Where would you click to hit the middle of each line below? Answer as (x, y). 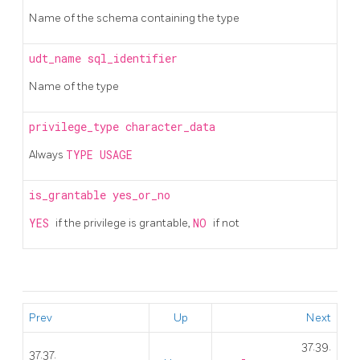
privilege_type (77, 127)
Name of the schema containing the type (134, 18)
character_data (170, 127)
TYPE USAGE (99, 155)
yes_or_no (141, 195)
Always (47, 154)
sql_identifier (133, 58)
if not (226, 223)
